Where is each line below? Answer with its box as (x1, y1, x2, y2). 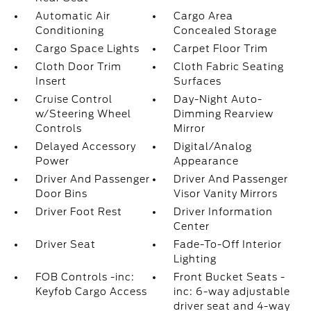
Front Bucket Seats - (174, 271, 286, 283)
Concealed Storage (174, 25, 278, 36)
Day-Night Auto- (174, 94, 263, 105)
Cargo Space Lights (35, 43, 140, 54)
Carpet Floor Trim (174, 43, 269, 54)
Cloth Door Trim (35, 61, 121, 72)
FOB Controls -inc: (35, 271, 135, 283)
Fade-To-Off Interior (174, 239, 283, 250)
